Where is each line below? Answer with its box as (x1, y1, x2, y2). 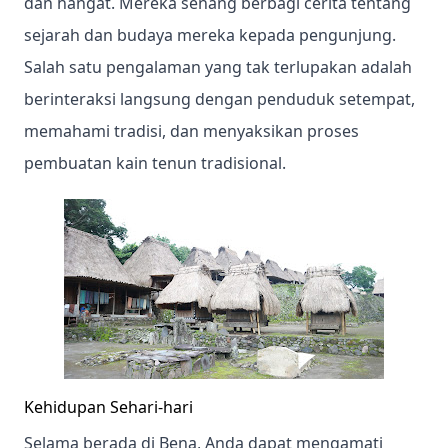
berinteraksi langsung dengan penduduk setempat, (24, 88, 415, 110)
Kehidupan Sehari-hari (24, 396, 193, 418)
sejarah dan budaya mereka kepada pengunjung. (24, 24, 396, 46)
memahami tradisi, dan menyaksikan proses (24, 120, 359, 142)
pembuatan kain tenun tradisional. (24, 152, 286, 174)
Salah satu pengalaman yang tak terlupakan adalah (24, 56, 412, 78)
